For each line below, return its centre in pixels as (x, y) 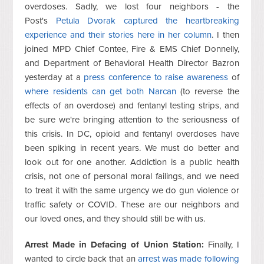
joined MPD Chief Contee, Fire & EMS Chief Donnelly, (132, 49)
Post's (40, 21)
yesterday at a (55, 77)
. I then (225, 35)
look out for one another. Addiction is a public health (132, 162)
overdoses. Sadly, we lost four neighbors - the (132, 7)
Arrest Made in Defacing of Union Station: (114, 245)
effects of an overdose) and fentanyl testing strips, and (132, 106)
